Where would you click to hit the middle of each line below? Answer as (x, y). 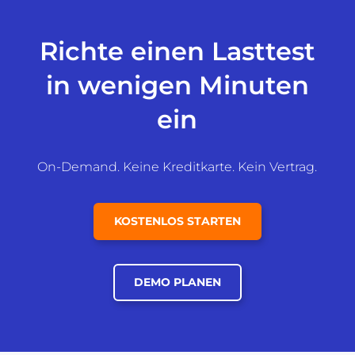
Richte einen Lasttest (177, 52)
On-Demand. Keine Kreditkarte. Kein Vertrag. (177, 167)
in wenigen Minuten (177, 86)
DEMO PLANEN (177, 282)
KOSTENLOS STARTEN (177, 221)
